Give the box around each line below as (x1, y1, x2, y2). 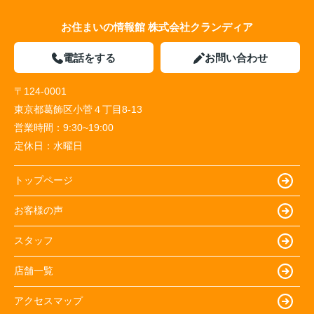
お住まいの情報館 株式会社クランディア (61, 20, 253, 33)
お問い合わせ (204, 51, 268, 64)
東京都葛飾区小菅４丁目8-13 (14, 103, 145, 115)
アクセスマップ (14, 295, 83, 306)
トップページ (14, 175, 73, 186)
